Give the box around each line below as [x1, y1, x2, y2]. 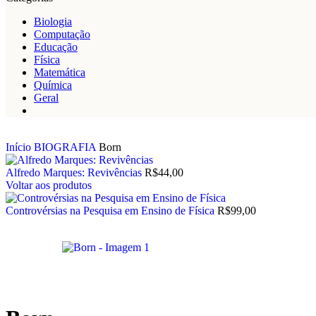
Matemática [34, 66, 85, 78]
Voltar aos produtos [6, 179, 92, 191]
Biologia [34, 16, 72, 28]
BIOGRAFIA [34, 141, 99, 153]
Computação [34, 28, 90, 40]
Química [34, 79, 72, 91]
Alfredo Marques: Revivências [6, 166, 145, 178]
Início [6, 141, 34, 153]
